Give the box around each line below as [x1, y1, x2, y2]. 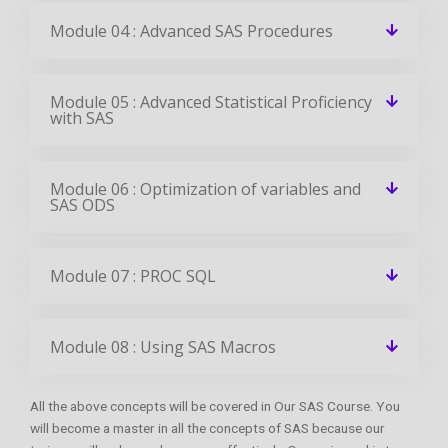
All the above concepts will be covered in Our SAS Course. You [30, 397, 400, 414]
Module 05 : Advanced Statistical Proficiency [50, 90, 372, 113]
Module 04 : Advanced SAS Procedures [50, 19, 333, 42]
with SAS [50, 106, 114, 129]
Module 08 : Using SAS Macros [50, 335, 276, 358]
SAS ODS [50, 193, 115, 216]
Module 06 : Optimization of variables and [50, 177, 361, 200]
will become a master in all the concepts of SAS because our [30, 419, 385, 436]
